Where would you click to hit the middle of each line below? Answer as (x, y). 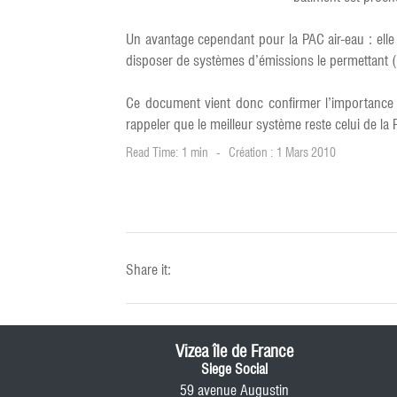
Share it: (148, 270)
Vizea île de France (234, 351)
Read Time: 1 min (167, 152)
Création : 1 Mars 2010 (282, 152)
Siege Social (234, 369)
